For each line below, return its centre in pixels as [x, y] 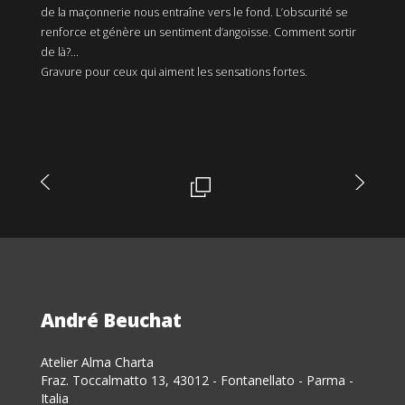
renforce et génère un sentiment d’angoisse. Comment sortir [198, 32]
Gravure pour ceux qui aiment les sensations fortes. [174, 72]
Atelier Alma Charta [97, 362]
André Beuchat [111, 320]
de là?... [60, 52]
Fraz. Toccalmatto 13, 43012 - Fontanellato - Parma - [197, 380]
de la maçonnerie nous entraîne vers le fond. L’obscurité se [194, 12]
